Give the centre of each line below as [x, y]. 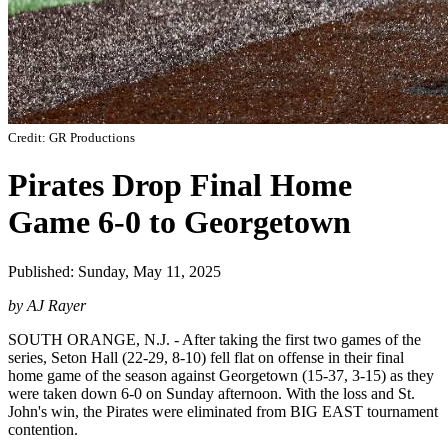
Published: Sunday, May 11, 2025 [114, 271]
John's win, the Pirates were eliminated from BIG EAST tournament [223, 411]
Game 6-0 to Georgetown [179, 222]
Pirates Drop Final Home [180, 185]
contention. [43, 429]
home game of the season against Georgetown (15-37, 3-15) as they [221, 375]
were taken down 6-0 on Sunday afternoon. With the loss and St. [211, 393]
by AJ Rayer [47, 305]
